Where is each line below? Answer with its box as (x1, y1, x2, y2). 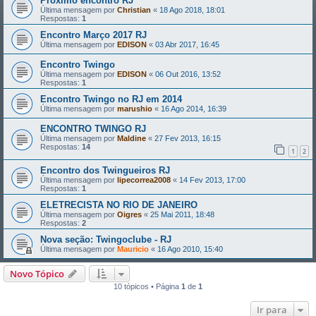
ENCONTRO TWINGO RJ (40, 123, 146, 134)
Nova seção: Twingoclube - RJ (40, 233, 171, 245)
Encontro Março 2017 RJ (40, 30, 147, 40)
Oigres (117, 209, 142, 219)
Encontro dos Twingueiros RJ (40, 164, 170, 176)
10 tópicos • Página (114, 281, 181, 291)
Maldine (117, 134, 146, 142)
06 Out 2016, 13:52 (155, 70, 221, 78)
